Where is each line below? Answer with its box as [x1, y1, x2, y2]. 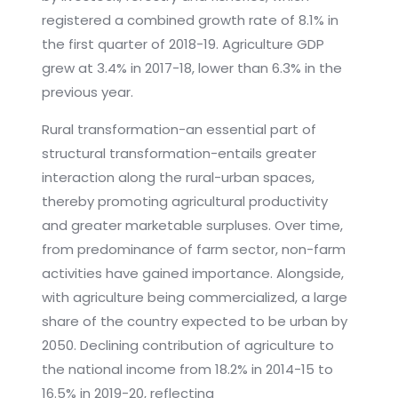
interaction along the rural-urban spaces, [41, 168, 314, 187]
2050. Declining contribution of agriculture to [41, 336, 334, 355]
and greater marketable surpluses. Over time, [41, 216, 343, 235]
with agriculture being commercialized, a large [41, 288, 347, 307]
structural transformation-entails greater [41, 144, 316, 163]
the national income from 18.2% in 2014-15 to [41, 360, 333, 379]
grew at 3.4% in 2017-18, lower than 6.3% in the [41, 59, 342, 78]
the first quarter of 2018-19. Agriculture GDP [41, 35, 324, 54]
